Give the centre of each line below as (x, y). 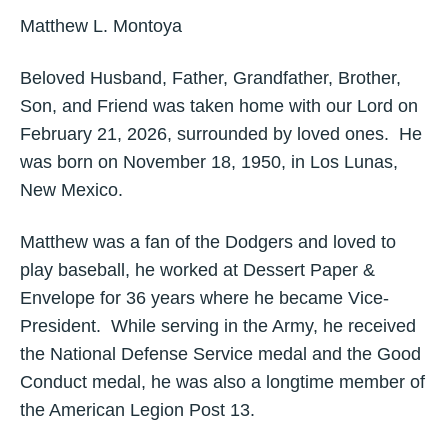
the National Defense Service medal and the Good (220, 354)
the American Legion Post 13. (137, 410)
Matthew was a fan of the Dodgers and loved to (208, 242)
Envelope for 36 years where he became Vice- (204, 298)
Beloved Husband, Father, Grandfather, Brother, (210, 78)
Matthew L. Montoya (101, 26)
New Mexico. (71, 190)
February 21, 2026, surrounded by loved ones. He (221, 134)
